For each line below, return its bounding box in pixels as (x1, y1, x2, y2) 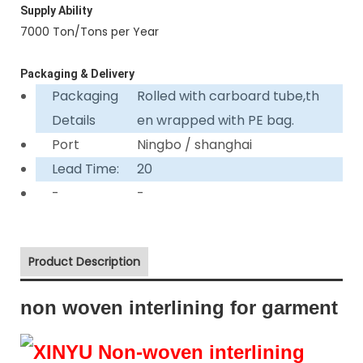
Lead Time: (52, 159, 120, 178)
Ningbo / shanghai (137, 135, 253, 154)
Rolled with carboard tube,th (137, 86, 320, 105)
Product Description (28, 253, 140, 270)
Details (52, 110, 96, 130)
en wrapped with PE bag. (137, 110, 295, 130)
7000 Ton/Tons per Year (20, 23, 159, 40)
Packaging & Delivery (20, 66, 135, 80)
